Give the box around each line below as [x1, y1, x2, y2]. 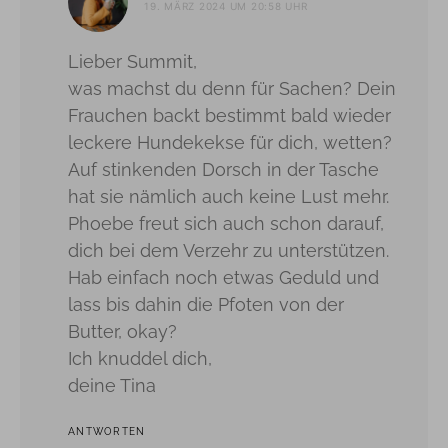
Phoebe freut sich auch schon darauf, [68, 212, 384, 234]
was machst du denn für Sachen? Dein [68, 77, 396, 99]
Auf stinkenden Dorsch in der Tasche [68, 158, 379, 180]
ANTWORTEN [68, 425, 146, 437]
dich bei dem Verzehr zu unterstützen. [68, 239, 389, 261]
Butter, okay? [68, 320, 177, 342]
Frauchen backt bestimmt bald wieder [68, 104, 391, 126]
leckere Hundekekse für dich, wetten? [68, 131, 392, 153]
